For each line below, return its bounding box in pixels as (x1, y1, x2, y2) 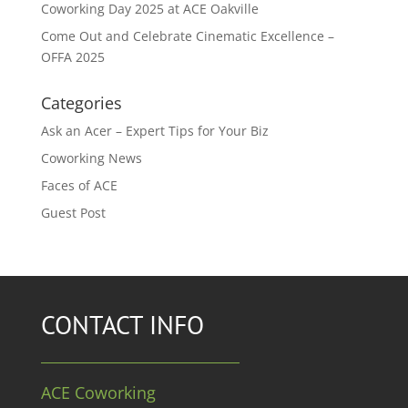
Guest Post (40, 203, 106, 221)
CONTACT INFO (40, 307, 204, 342)
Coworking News (40, 148, 142, 167)
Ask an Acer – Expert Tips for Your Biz (40, 121, 269, 139)
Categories (40, 91, 122, 114)
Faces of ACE (40, 176, 117, 194)
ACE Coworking (40, 381, 156, 403)
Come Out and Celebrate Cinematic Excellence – (40, 26, 334, 45)
